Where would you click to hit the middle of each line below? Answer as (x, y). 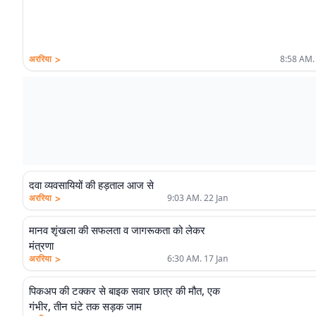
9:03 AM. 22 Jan (197, 198)
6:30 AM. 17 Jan (197, 259)
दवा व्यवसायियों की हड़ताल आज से (91, 185)
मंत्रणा (41, 245)
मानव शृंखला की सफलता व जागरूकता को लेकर (117, 230)
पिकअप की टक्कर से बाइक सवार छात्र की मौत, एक (124, 291)
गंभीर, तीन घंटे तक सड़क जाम (85, 306)
